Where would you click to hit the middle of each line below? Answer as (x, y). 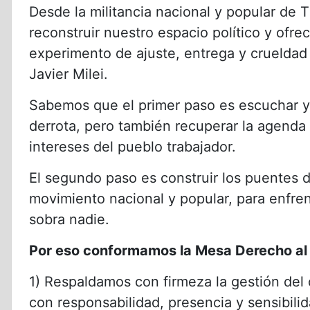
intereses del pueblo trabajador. (133, 146)
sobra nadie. (69, 219)
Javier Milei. (69, 74)
